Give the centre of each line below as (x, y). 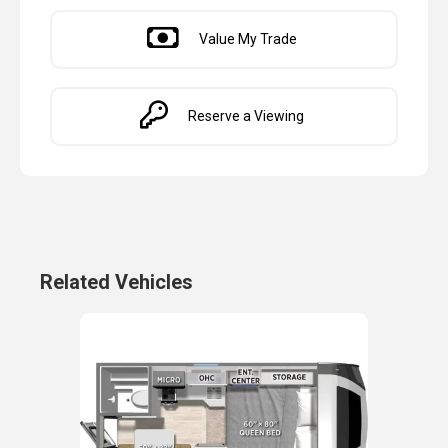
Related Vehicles (116, 281)
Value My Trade (247, 38)
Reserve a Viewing (245, 115)
